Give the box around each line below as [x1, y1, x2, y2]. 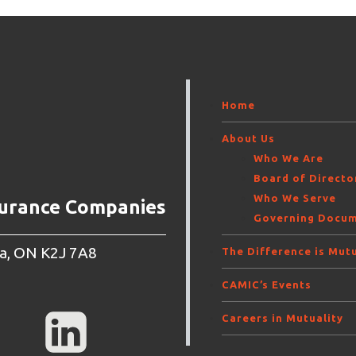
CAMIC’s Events [222, 279, 312, 291]
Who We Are [253, 153, 324, 164]
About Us [222, 133, 276, 145]
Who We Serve [253, 192, 337, 204]
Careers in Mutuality [222, 312, 344, 324]
